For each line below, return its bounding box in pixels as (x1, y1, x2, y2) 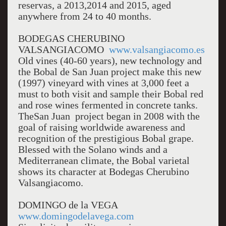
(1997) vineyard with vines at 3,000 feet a (18, 77, 189, 88)
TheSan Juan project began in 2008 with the (18, 110, 200, 122)
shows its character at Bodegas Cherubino (18, 166, 189, 177)
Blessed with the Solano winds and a (18, 144, 167, 155)
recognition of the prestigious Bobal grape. (18, 133, 194, 144)
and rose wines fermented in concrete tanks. (18, 99, 198, 110)
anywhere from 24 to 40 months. (18, 11, 156, 22)
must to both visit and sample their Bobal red (18, 88, 203, 99)
